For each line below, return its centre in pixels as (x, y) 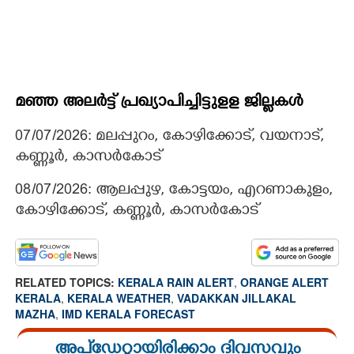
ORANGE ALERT (284, 282)
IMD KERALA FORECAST (128, 313)
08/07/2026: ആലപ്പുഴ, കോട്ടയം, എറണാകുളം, (174, 191)
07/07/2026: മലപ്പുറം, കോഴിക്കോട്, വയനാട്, (169, 137)
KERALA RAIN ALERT (176, 282)
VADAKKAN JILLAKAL (237, 298)
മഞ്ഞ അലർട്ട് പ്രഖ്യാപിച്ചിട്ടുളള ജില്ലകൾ (159, 103)
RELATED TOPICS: (66, 282)
